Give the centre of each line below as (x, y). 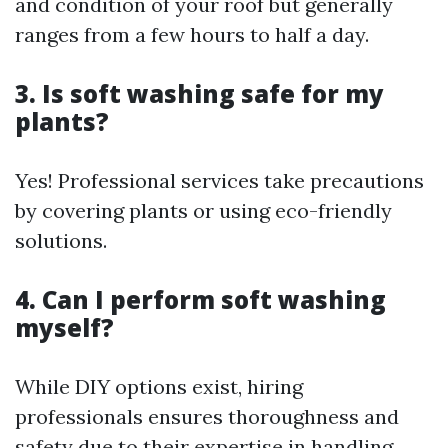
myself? (64, 328)
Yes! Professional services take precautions (219, 181)
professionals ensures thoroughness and (207, 417)
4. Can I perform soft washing (200, 300)
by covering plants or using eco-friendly (203, 211)
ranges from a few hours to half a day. (192, 35)
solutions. (61, 241)
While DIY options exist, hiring (159, 387)
